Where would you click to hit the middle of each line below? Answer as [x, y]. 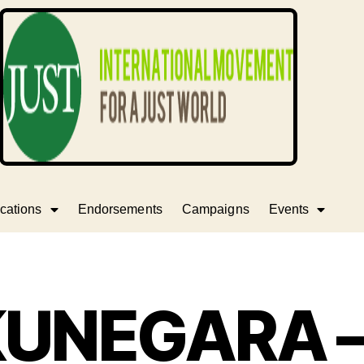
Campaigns [215, 209]
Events [289, 209]
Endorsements [120, 209]
